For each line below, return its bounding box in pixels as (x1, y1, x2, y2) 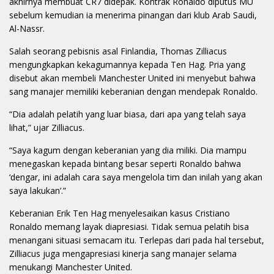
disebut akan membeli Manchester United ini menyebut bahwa (9, 72, 256, 84)
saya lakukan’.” (9, 185, 66, 197)
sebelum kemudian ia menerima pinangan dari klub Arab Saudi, (9, 9, 257, 21)
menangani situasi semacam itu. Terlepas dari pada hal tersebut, (9, 234, 264, 246)
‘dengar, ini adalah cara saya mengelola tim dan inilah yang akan (9, 171, 262, 183)
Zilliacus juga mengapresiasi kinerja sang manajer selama (9, 248, 237, 260)
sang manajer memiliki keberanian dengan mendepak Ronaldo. (9, 86, 257, 98)
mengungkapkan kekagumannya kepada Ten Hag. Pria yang (9, 59, 245, 71)
